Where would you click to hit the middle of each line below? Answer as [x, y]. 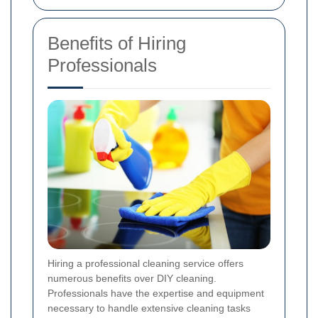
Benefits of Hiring [117, 44]
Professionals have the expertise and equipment [156, 293]
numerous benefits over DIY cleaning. [132, 278]
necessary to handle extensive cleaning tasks [149, 308]
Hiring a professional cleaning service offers [146, 263]
